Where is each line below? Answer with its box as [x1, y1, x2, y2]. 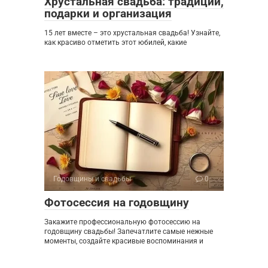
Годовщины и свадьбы [53, 174, 131, 183]
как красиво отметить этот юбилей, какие [44, 38, 187, 47]
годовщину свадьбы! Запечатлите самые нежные [44, 227, 213, 236]
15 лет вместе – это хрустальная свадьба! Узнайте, [44, 28, 220, 37]
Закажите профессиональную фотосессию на [44, 217, 200, 226]
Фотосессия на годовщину [44, 195, 189, 209]
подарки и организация [44, 6, 172, 20]
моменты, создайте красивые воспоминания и [44, 236, 203, 245]
